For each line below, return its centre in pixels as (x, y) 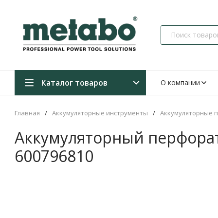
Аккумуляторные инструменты (100, 113)
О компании (180, 82)
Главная (27, 113)
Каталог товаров (74, 82)
